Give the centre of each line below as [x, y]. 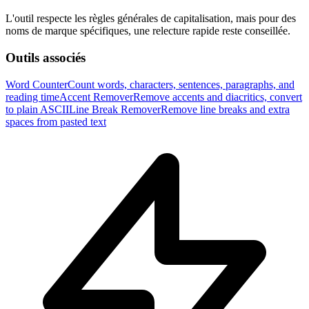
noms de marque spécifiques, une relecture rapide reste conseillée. [148, 31]
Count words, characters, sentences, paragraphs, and [181, 84]
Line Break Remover [115, 109]
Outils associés [46, 57]
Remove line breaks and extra [225, 109]
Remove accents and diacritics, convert [218, 97]
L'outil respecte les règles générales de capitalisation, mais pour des [151, 19]
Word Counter [37, 84]
